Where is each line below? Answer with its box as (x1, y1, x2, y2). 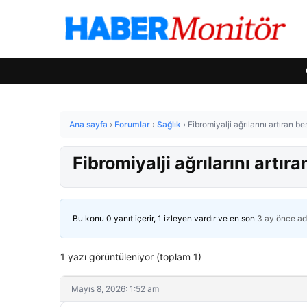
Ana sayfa (69, 119, 108, 130)
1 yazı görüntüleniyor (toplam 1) (60, 251, 201, 262)
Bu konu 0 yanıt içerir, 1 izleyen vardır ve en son (73, 213, 257, 223)
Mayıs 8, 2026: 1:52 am (71, 284, 159, 294)
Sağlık (157, 119, 181, 130)
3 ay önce (257, 213, 295, 223)
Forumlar (114, 119, 150, 130)
